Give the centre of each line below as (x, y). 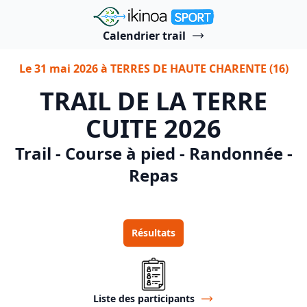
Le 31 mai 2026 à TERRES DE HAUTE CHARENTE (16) (153, 69)
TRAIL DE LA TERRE (153, 101)
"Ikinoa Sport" (129, 13)
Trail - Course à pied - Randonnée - (153, 153)
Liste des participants (144, 298)
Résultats (153, 233)
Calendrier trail (144, 36)
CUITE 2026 (153, 128)
